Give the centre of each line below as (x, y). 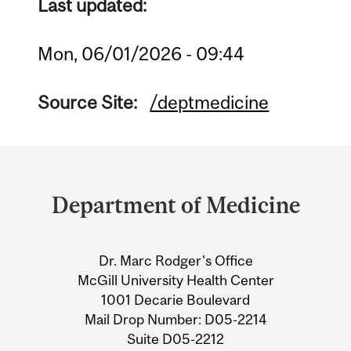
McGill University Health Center (175, 280)
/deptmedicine (210, 103)
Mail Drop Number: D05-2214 (175, 320)
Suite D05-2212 (175, 339)
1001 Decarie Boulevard (175, 300)
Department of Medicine (175, 205)
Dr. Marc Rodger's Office (175, 261)
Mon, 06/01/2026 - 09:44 (141, 54)
